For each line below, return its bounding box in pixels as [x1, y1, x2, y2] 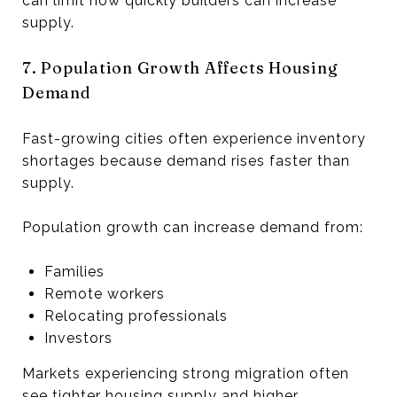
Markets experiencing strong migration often [22, 364, 349, 382]
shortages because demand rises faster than [22, 152, 350, 169]
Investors [43, 329, 113, 346]
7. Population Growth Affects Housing [22, 57, 339, 78]
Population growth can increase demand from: [22, 218, 363, 236]
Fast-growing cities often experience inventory [22, 129, 366, 147]
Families [43, 262, 105, 280]
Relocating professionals [43, 307, 228, 324]
